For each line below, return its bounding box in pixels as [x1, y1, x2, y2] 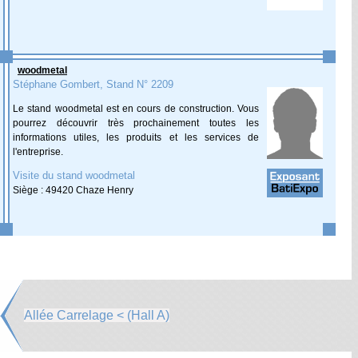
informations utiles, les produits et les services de [13, 132, 259, 143]
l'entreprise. [13, 146, 63, 157]
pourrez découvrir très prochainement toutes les [13, 117, 259, 129]
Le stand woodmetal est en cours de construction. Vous [13, 103, 259, 114]
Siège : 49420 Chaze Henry [13, 185, 133, 196]
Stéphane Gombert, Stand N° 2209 [13, 78, 173, 90]
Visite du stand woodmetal [13, 169, 135, 181]
